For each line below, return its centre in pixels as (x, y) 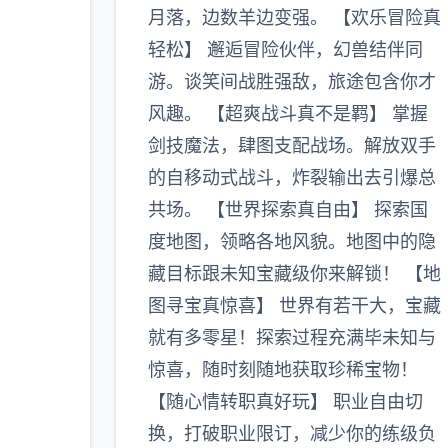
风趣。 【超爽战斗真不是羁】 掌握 (287, 113)
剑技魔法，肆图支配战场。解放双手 (291, 145)
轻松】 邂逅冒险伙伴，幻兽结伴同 (285, 49)
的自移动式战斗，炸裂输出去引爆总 (291, 177)
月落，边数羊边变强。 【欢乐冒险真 (294, 17)
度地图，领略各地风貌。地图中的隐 (291, 241)
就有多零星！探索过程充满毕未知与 (291, 337)
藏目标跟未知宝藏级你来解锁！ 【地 (294, 273)
